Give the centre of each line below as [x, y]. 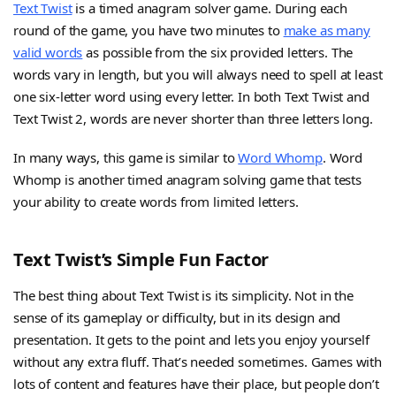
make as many [327, 30]
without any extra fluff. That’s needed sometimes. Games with [198, 362]
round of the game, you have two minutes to [148, 30]
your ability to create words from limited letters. [156, 202]
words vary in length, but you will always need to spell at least [198, 74]
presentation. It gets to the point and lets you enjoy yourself [191, 340]
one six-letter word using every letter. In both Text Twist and [191, 96]
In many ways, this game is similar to [126, 158]
